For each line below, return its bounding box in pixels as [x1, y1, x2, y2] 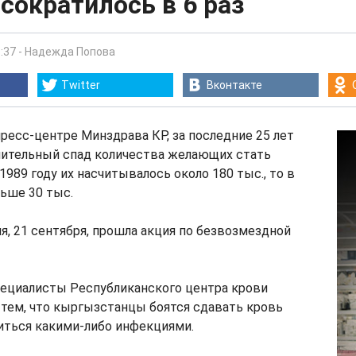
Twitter [61, 79, 100, 91]
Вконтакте [207, 79, 262, 91]
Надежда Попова [25, 45, 115, 58]
